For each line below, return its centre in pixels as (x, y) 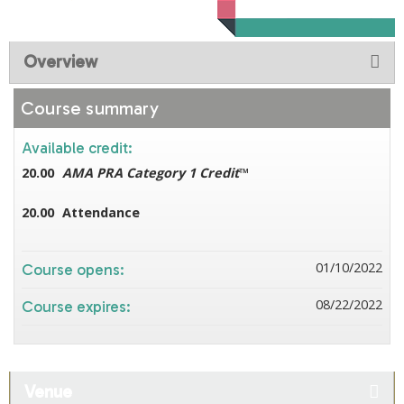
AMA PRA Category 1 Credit (151, 173)
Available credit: (79, 148)
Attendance (101, 212)
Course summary (90, 108)
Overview (60, 62)
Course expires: (78, 307)
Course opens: (75, 270)
